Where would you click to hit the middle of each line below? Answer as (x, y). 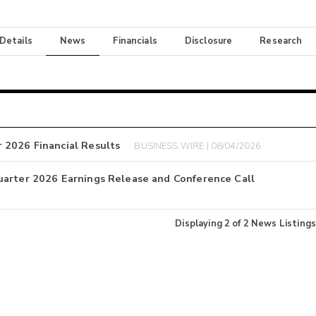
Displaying (200, 223)
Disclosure (208, 41)
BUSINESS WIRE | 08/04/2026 (198, 146)
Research (281, 41)
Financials (135, 41)
